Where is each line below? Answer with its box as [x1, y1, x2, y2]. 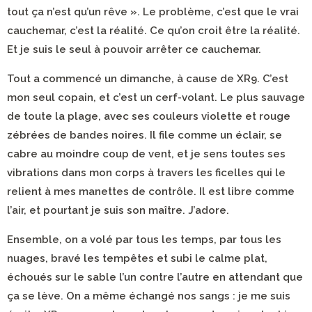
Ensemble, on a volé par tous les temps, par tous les [7, 233, 281, 246]
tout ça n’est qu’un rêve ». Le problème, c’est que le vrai [7, 6, 299, 18]
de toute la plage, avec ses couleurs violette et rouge [7, 110, 290, 123]
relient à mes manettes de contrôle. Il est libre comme [7, 185, 295, 198]
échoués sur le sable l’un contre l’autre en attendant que [7, 271, 303, 283]
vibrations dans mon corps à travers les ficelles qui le [7, 166, 286, 179]
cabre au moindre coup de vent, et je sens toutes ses [7, 148, 286, 160]
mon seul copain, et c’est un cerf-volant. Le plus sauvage [7, 91, 305, 104]
